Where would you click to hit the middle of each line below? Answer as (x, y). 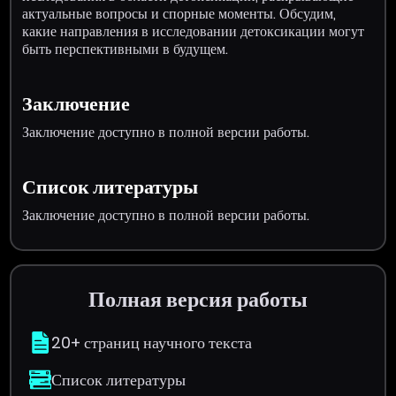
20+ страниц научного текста (152, 342)
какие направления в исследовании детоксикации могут (194, 31)
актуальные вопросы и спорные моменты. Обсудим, (179, 13)
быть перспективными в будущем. (126, 49)
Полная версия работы (198, 299)
